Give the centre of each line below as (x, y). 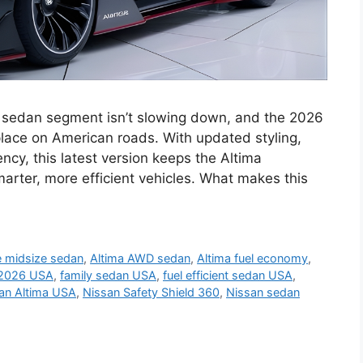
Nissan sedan (263, 292)
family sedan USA (108, 275)
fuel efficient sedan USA (228, 275)
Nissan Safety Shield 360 (151, 292)
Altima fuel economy (253, 258)
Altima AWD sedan (141, 258)
